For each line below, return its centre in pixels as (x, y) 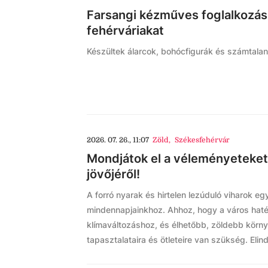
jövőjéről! (113, 174)
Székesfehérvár (202, 140)
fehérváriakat (125, 31)
